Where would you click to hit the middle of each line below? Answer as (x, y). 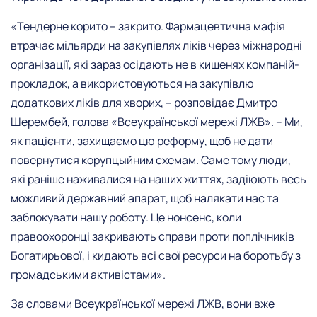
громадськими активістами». (88, 274)
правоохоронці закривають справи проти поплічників (152, 236)
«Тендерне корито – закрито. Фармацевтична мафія (148, 26)
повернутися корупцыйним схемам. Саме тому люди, (151, 160)
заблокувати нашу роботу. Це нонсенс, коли (126, 217)
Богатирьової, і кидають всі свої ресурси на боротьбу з (156, 255)
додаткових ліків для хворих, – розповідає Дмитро (144, 102)
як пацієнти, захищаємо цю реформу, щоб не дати (142, 140)
